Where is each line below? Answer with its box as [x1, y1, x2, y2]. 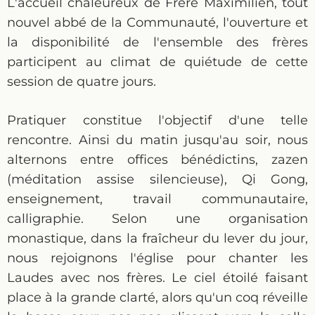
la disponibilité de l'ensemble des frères [7, 34, 308, 50]
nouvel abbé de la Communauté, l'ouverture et [7, 15, 308, 30]
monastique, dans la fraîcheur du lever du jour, [7, 231, 308, 246]
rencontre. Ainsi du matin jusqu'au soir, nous [7, 132, 308, 148]
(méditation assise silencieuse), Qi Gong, [7, 172, 308, 187]
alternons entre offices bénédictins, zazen [7, 152, 308, 167]
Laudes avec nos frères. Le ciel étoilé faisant [7, 270, 308, 285]
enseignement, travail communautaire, [7, 191, 308, 207]
